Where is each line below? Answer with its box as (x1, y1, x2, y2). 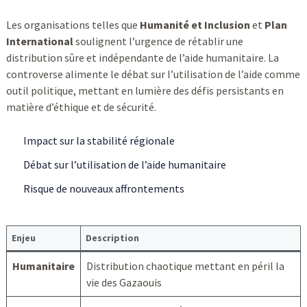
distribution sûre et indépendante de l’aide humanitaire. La (5, 51, 279, 65)
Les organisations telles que (5, 18, 140, 32)
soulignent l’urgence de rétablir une (73, 34, 243, 49)
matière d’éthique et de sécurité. (5, 100, 156, 114)
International (5, 34, 73, 49)
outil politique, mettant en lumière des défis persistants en (5, 84, 284, 98)
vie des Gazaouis (86, 275, 162, 289)
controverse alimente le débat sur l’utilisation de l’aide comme (5, 67, 300, 82)
